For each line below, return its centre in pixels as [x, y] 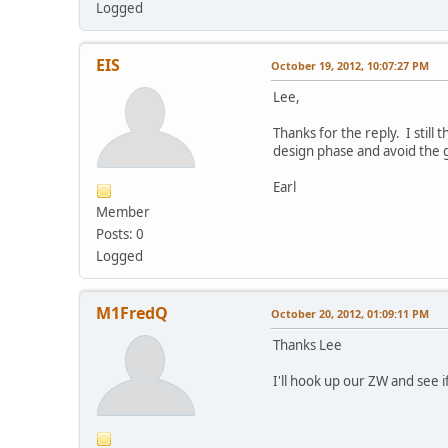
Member [123, 211]
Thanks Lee [308, 344]
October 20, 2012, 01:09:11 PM [350, 313]
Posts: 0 [120, 233]
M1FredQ [132, 312]
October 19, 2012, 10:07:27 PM [350, 65]
